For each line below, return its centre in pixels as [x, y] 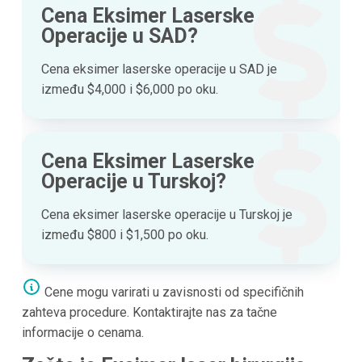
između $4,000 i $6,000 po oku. [129, 90]
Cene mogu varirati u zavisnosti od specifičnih [172, 293]
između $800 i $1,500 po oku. [124, 235]
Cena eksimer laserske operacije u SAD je [159, 69]
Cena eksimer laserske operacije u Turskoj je [166, 215]
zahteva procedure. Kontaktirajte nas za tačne [149, 313]
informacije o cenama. [82, 333]
